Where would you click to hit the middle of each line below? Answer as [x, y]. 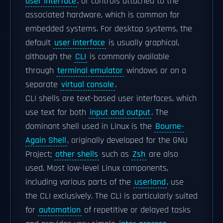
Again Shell [46, 140]
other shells [77, 154]
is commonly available [128, 57]
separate [43, 85]
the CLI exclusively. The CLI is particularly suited [111, 196]
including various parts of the [79, 182]
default [39, 43]
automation [60, 210]
